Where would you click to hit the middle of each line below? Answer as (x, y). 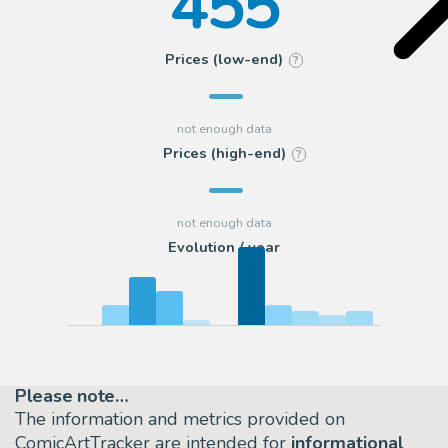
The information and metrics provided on (180, 418)
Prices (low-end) (224, 59)
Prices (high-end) (224, 153)
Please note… (72, 395)
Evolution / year (224, 247)
